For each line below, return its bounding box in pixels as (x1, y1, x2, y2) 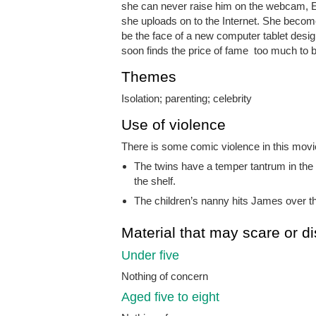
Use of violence (121, 116, 226, 133)
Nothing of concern (121, 270, 208, 283)
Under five (121, 248, 179, 263)
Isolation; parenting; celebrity (121, 92, 252, 105)
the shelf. (134, 175, 176, 188)
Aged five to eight (121, 290, 219, 305)
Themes (121, 68, 176, 85)
